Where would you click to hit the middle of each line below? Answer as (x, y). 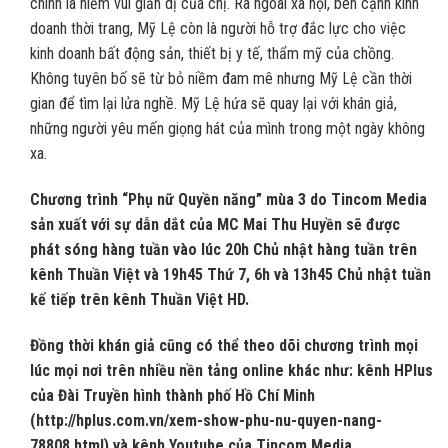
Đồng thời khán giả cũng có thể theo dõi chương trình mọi (224, 345)
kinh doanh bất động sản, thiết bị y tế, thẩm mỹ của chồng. (212, 54)
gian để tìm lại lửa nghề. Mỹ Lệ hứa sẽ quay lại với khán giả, (213, 104)
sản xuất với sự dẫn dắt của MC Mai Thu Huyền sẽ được (215, 224)
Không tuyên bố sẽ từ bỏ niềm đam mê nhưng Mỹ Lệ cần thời (221, 79)
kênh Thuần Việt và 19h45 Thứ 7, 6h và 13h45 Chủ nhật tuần (230, 274)
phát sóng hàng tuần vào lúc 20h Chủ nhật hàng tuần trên (223, 249)
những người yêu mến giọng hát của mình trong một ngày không (227, 129)
